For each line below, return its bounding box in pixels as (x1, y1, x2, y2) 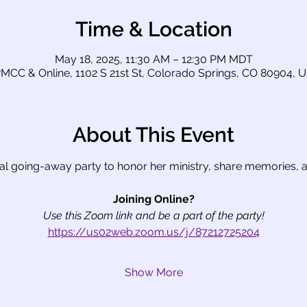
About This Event (73, 123, 234, 147)
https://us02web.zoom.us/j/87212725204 (47, 225, 260, 238)
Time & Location (75, 17, 232, 41)
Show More (124, 266, 183, 279)
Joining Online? (112, 193, 195, 206)
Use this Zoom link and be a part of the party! (42, 209, 265, 222)
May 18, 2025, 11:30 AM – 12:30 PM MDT (54, 53, 253, 66)
